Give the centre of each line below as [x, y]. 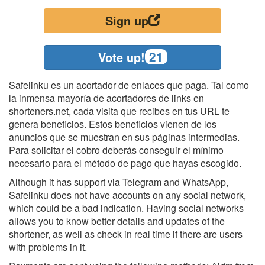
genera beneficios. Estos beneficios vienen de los [113, 124]
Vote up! [121, 57]
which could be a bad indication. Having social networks [126, 208]
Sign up [127, 21]
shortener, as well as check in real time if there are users [126, 234]
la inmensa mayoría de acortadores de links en [106, 98]
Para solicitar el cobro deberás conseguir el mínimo [116, 150]
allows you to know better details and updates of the [117, 221]
